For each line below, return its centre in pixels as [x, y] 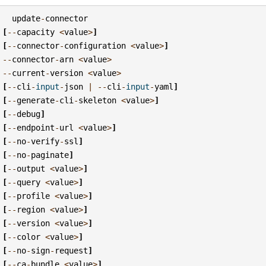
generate [36, 100]
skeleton [98, 100]
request [72, 250]
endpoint [36, 127]
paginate [50, 155]
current [29, 73]
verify [45, 141]
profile [34, 196]
